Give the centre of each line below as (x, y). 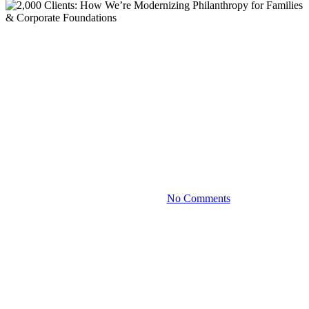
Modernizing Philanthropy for (154, 113)
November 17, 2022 (123, 198)
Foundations (154, 165)
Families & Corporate (154, 139)
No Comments (198, 198)
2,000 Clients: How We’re (154, 88)
